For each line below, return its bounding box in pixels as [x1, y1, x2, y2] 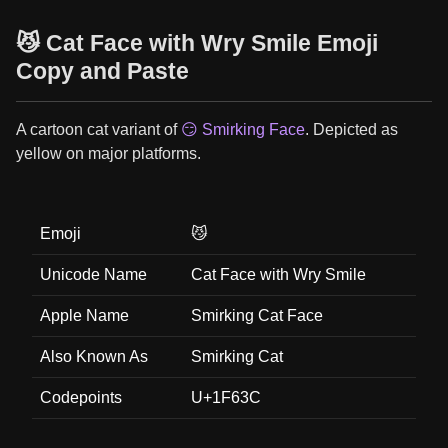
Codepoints [40, 389, 122, 406]
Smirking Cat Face [191, 307, 323, 324]
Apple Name [40, 307, 129, 324]
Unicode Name [40, 266, 147, 283]
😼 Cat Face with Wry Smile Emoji [16, 30, 378, 56]
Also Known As [40, 348, 148, 365]
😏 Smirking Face [181, 121, 305, 138]
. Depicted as [305, 121, 398, 138]
